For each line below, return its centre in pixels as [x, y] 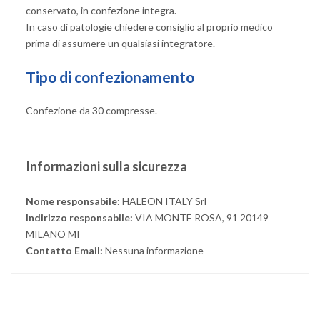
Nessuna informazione [154, 250]
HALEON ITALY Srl [164, 201]
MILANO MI [53, 234]
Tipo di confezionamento [110, 76]
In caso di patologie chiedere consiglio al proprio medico [149, 26]
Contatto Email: [65, 250]
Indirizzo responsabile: [80, 217]
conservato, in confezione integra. [104, 10]
